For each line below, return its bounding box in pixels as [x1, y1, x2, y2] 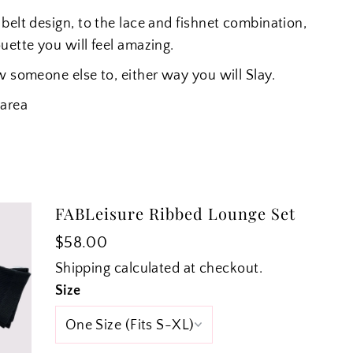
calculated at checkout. [110, 261, 263, 277]
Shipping [54, 261, 111, 277]
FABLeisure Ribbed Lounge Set [54, 203, 295, 225]
